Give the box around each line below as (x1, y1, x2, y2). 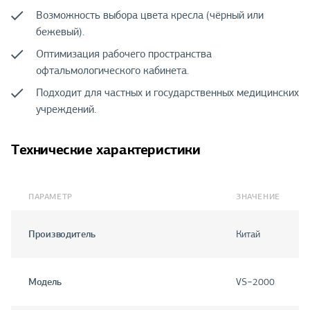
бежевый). (36, 25, 84, 39)
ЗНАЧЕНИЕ (236, 191, 280, 203)
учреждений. (36, 102, 96, 117)
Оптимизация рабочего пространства (36, 47, 212, 62)
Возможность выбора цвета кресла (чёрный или (36, 8, 264, 23)
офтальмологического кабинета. (36, 64, 189, 78)
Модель (28, 275, 62, 289)
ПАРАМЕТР (28, 191, 73, 203)
